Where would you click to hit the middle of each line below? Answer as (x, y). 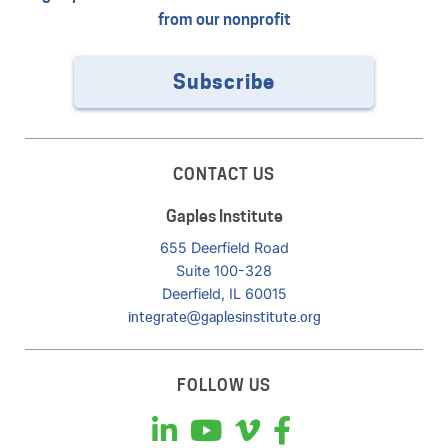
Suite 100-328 (224, 270)
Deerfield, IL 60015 (224, 293)
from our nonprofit (224, 19)
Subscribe (224, 81)
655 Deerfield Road (224, 247)
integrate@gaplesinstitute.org (224, 316)
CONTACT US (224, 174)
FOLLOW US (224, 386)
